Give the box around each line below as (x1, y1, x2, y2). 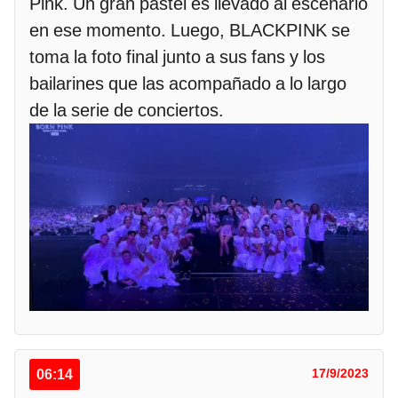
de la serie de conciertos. (29, 99, 224, 122)
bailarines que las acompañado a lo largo (29, 73, 346, 95)
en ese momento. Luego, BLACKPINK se (29, 20, 350, 42)
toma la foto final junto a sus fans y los (29, 46, 325, 68)
